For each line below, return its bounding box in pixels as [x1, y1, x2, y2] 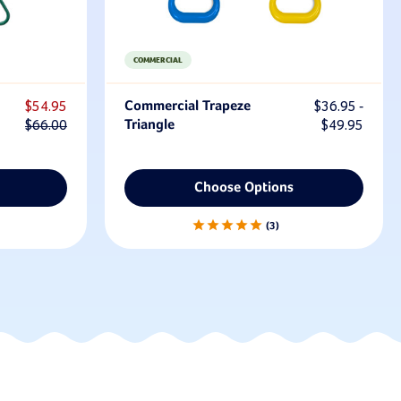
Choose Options [194, 180, 294, 195]
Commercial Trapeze [124, 98, 251, 114]
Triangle [124, 117, 175, 132]
